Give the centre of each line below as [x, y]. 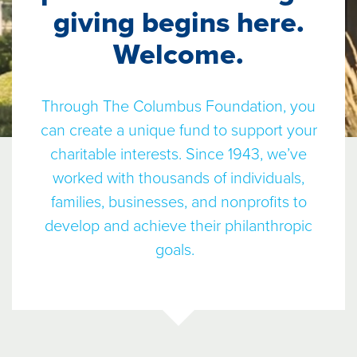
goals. [178, 250]
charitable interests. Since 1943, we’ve [178, 155]
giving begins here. [178, 23]
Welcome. [178, 55]
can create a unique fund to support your [178, 131]
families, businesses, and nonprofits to [178, 202]
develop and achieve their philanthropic [178, 226]
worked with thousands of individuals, [178, 178]
